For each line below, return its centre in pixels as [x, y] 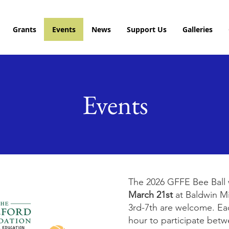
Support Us [147, 29]
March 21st [151, 195]
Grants [25, 29]
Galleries [198, 29]
